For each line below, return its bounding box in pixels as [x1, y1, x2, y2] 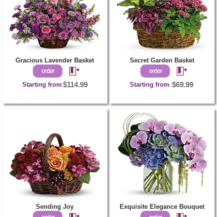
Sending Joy [36, 202, 74, 210]
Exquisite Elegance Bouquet [120, 202, 205, 210]
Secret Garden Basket [130, 56, 195, 64]
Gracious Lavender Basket [15, 56, 94, 64]
